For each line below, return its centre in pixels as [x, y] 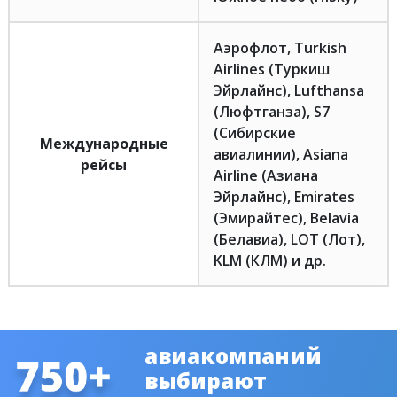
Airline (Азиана [266, 175]
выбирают [205, 381]
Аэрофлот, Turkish [280, 48]
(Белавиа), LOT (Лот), [289, 239]
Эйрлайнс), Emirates [284, 197]
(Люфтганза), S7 [272, 112]
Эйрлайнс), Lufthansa [289, 90]
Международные [104, 144]
